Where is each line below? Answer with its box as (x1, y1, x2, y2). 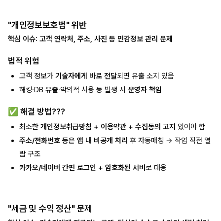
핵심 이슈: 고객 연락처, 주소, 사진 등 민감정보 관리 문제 (8, 35, 173, 44)
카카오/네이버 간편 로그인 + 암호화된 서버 (19, 163, 146, 172)
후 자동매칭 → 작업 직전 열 (127, 136, 211, 145)
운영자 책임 (127, 85, 162, 95)
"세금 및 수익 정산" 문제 (8, 203, 93, 214)
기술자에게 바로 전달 (55, 71, 117, 80)
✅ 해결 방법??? (8, 106, 65, 116)
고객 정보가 (19, 71, 55, 80)
